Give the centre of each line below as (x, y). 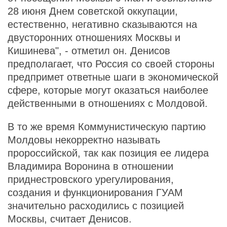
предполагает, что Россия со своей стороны (111, 64)
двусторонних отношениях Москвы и (94, 37)
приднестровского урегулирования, (91, 179)
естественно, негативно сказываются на (102, 24)
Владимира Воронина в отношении (90, 166)
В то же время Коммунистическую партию (107, 127)
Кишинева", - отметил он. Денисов (89, 51)
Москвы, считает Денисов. (70, 219)
